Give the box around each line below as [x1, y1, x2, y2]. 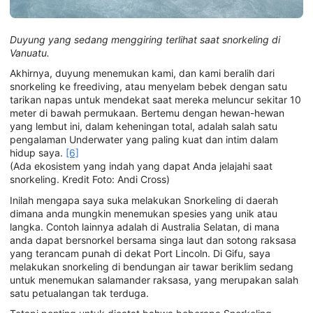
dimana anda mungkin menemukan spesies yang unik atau [10, 207, 277, 219]
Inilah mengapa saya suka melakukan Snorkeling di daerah [10, 194, 278, 206]
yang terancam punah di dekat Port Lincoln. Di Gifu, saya [10, 247, 270, 259]
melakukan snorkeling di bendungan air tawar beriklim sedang [10, 260, 293, 272]
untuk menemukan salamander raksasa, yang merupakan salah [10, 273, 298, 286]
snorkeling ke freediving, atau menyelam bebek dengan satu [10, 80, 287, 93]
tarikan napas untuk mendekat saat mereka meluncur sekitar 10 [10, 94, 301, 106]
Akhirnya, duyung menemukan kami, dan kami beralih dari [10, 67, 275, 80]
